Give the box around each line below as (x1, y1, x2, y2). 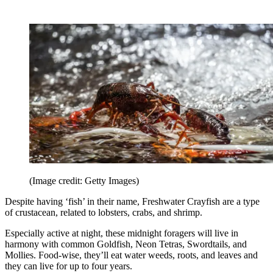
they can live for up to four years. (5, 261, 132, 272)
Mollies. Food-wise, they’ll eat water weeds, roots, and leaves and (5, 250, 258, 261)
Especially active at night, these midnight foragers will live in (5, 228, 238, 239)
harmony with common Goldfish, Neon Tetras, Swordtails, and (5, 239, 247, 250)
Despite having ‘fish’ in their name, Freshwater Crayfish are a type (5, 196, 260, 207)
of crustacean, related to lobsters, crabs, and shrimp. (5, 207, 202, 218)
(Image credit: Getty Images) (29, 175, 139, 186)
